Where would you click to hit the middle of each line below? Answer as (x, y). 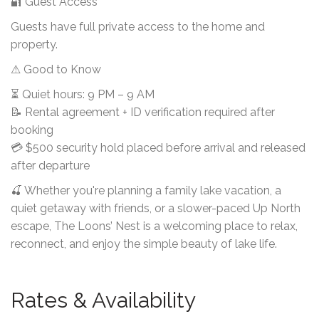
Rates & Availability (103, 300)
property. (34, 44)
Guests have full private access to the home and (138, 26)
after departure (50, 165)
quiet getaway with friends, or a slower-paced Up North (156, 208)
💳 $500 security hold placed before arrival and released (158, 147)
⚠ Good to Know (56, 69)
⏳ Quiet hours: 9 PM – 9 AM (83, 94)
